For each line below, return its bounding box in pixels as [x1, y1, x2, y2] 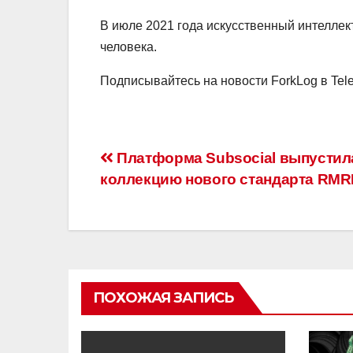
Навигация [99, 148, 236, 180]
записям [99, 213, 205, 244]
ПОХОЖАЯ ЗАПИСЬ [93, 289, 234, 307]
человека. [100, 40, 157, 54]
